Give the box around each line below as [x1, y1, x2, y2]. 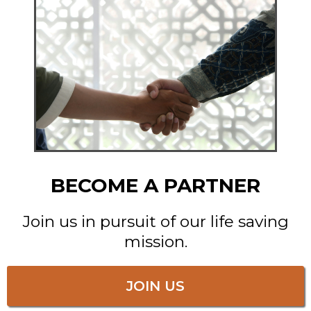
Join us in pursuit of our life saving [22, 212, 289, 232]
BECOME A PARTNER [51, 174, 260, 198]
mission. [124, 232, 187, 252]
